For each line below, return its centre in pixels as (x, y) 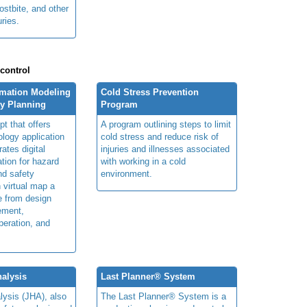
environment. (126, 173)
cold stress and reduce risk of (160, 136)
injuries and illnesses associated (165, 149)
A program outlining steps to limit (166, 124)
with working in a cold (143, 161)
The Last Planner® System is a (163, 296)
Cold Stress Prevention (150, 92)
